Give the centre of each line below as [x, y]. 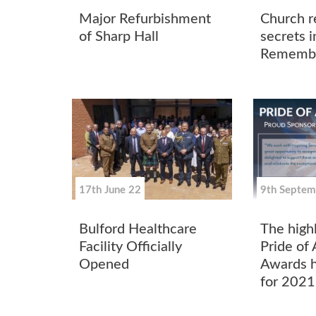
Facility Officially [130, 247]
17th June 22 [110, 190]
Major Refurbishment [145, 19]
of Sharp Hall [119, 37]
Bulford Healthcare [138, 230]
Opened [104, 265]
